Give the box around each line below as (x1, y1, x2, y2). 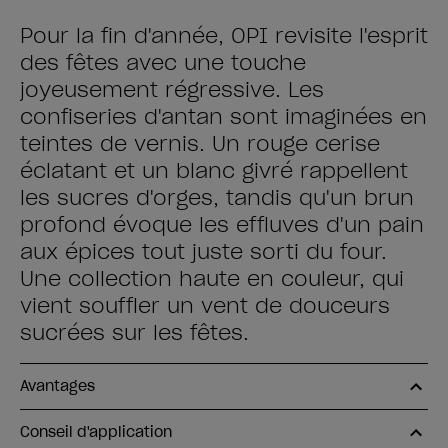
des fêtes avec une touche (20, 50, 306, 76)
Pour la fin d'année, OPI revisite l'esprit (20, 23, 428, 49)
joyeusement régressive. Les (20, 77, 324, 103)
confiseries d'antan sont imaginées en (20, 104, 427, 130)
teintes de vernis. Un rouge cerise (20, 131, 380, 157)
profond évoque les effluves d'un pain (20, 212, 424, 238)
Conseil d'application (20, 423, 172, 441)
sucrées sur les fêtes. (20, 320, 249, 346)
